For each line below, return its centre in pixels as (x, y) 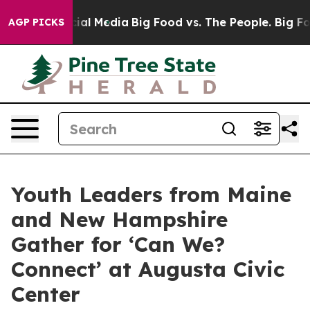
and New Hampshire (119, 219)
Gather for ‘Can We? (118, 244)
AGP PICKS (36, 22)
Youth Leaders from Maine (151, 194)
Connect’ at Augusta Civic (148, 269)
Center (46, 294)
